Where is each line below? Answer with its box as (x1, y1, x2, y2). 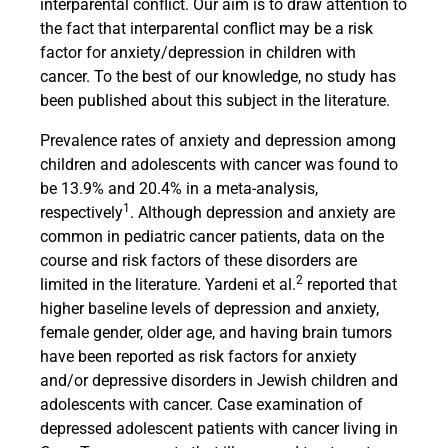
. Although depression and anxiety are (130, 203, 395, 223)
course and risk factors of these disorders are (40, 251, 357, 271)
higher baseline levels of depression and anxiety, (40, 299, 379, 319)
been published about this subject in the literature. (40, 91, 390, 111)
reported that (303, 275, 397, 295)
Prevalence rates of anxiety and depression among (40, 131, 396, 151)
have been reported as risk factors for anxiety (40, 347, 357, 367)
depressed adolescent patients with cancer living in (40, 419, 398, 439)
